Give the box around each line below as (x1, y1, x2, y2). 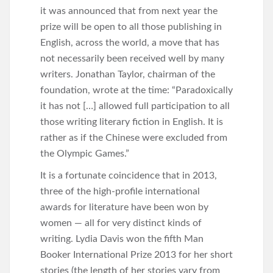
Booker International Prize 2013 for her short (40, 250, 233, 260)
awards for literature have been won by (40, 202, 208, 212)
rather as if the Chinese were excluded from (40, 133, 227, 143)
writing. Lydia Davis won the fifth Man (40, 234, 204, 244)
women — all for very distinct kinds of (40, 218, 202, 228)
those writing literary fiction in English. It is (40, 117, 223, 127)
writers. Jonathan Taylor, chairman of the (40, 69, 215, 79)
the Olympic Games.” (40, 149, 129, 158)
